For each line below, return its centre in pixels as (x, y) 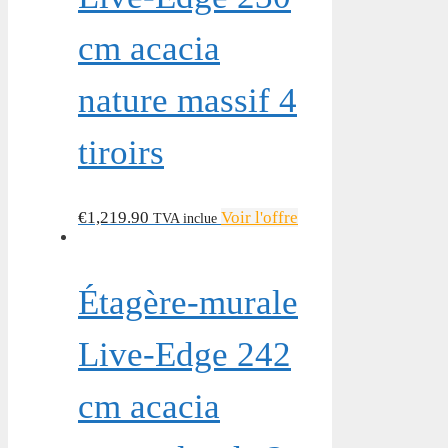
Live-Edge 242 (184, 355)
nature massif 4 (187, 101)
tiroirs (121, 153)
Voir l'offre (259, 218)
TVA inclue (185, 218)
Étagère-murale (188, 303)
